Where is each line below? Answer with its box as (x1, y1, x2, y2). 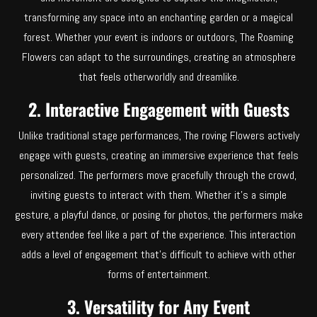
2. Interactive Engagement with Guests (28, 96, 289, 122)
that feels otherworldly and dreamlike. (78, 69, 239, 84)
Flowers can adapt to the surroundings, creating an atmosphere (21, 49, 296, 64)
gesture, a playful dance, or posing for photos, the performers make (14, 207, 303, 222)
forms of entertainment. (107, 266, 210, 282)
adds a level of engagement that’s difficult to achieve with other (21, 246, 296, 262)
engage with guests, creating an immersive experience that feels (18, 147, 299, 163)
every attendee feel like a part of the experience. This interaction (21, 226, 296, 242)
